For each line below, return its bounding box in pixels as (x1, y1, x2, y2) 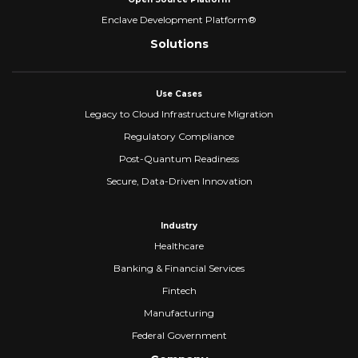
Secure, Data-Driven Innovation (105, 175, 253, 188)
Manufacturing (144, 307, 214, 320)
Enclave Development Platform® (101, 14, 257, 26)
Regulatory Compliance (124, 130, 234, 143)
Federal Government (131, 329, 227, 342)
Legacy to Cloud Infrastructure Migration (85, 108, 273, 121)
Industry (161, 221, 197, 232)
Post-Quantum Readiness (119, 153, 239, 165)
